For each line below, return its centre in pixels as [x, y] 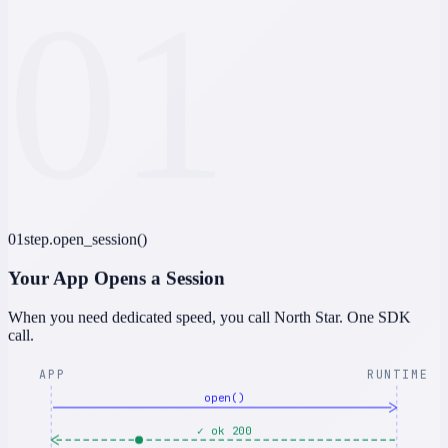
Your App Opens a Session [116, 278]
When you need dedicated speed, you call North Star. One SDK [209, 317]
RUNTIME [396, 374]
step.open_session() [85, 240]
